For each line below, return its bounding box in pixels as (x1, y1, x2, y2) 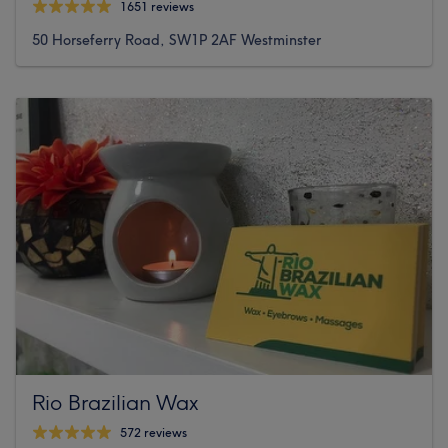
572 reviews (120, 425, 187, 441)
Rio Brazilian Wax (32, 388, 198, 415)
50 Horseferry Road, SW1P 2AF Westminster (32, 30, 321, 49)
